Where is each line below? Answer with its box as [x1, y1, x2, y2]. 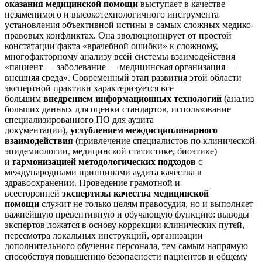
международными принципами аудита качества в [5, 167, 202, 177]
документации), [5, 125, 70, 135]
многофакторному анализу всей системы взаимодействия [5, 51, 235, 61]
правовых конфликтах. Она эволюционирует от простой [5, 30, 232, 40]
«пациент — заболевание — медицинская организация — [5, 61, 237, 72]
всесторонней [5, 188, 62, 198]
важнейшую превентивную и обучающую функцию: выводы [5, 209, 249, 219]
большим [5, 93, 43, 104]
